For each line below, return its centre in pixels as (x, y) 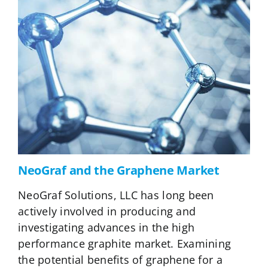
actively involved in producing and (107, 211)
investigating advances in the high (106, 228)
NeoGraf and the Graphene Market (118, 170)
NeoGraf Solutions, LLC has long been (116, 195)
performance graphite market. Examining (124, 244)
